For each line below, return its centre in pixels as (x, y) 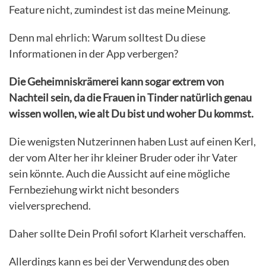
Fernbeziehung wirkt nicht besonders (94, 190)
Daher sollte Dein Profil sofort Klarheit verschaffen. (127, 234)
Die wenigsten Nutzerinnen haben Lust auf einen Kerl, (132, 142)
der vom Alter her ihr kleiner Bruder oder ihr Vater (123, 158)
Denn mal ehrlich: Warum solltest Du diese (107, 38)
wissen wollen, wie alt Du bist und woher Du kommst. (131, 114)
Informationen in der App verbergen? (94, 54)
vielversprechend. (50, 206)
